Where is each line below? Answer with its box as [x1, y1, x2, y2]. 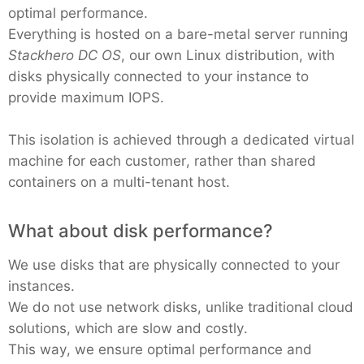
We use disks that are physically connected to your [8, 257, 340, 273]
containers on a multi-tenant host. [8, 174, 230, 190]
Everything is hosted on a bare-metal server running [8, 26, 348, 42]
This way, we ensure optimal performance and [8, 341, 312, 357]
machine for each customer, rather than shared [8, 153, 316, 169]
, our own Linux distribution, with [121, 47, 335, 63]
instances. [8, 278, 75, 294]
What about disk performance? [8, 220, 273, 241]
